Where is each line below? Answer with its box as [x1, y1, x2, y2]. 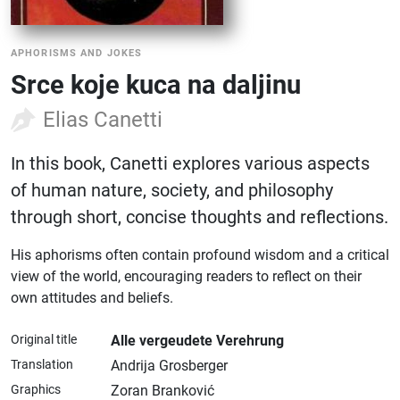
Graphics [11, 382, 61, 396]
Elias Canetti [43, 107, 162, 132]
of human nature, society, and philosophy [11, 179, 333, 201]
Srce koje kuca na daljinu [11, 70, 301, 100]
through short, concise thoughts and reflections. [11, 206, 388, 228]
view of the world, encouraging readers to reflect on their [11, 268, 362, 285]
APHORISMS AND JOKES [11, 47, 143, 59]
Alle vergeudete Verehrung [111, 332, 284, 349]
